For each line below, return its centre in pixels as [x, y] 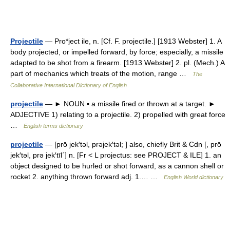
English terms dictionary [53, 126]
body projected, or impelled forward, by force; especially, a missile [117, 52]
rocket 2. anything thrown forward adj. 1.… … [87, 177]
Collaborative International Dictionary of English [69, 85]
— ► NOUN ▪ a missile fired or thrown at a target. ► [129, 104]
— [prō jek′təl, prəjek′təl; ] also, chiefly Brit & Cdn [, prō [132, 144]
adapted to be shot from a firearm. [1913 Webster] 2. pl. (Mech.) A [117, 63]
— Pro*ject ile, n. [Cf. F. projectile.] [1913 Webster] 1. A [132, 41]
